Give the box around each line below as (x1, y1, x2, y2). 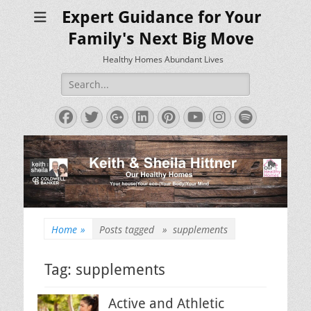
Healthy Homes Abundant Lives (102, 53, 224, 65)
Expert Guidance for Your (61, 8, 261, 27)
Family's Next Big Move (68, 29, 254, 49)
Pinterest (160, 109, 246, 124)
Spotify (237, 109, 307, 124)
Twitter (83, 109, 158, 124)
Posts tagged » (99, 222, 173, 236)
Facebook (58, 109, 138, 124)
